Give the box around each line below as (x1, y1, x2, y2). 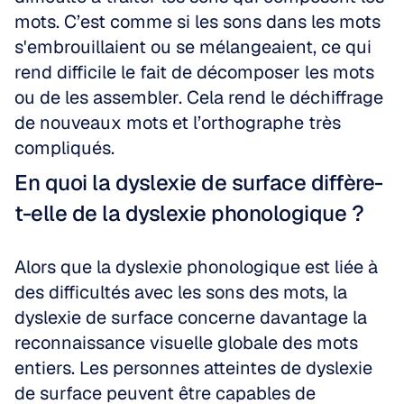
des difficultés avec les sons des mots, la (14, 280, 347, 304)
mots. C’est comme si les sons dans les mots (14, 10, 381, 33)
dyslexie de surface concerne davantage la (14, 306, 367, 329)
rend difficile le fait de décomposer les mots (14, 60, 374, 84)
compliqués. (14, 136, 115, 160)
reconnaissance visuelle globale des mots (14, 331, 358, 354)
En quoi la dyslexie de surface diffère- (14, 169, 383, 197)
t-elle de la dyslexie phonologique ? (14, 199, 363, 227)
